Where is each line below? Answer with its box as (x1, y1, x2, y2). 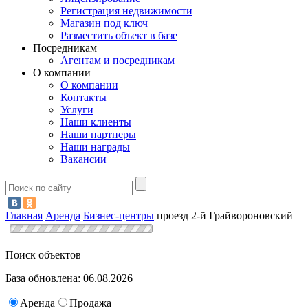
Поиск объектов (5, 248, 81, 261)
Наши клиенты (60, 116, 131, 129)
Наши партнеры (60, 129, 136, 141)
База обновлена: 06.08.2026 (5, 272, 133, 284)
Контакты (60, 91, 107, 104)
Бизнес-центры (83, 209, 154, 221)
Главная (5, 209, 43, 221)
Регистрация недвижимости (60, 5, 192, 17)
